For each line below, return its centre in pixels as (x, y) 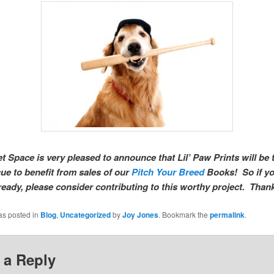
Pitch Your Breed (168, 172)
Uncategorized (85, 214)
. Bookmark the (184, 214)
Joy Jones (140, 214)
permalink (227, 214)
